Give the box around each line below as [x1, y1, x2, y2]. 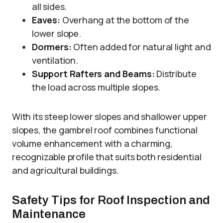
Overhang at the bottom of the [60, 14, 189, 26]
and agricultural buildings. [12, 164, 119, 177]
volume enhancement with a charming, [12, 137, 173, 150]
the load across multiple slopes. [32, 81, 161, 94]
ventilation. [32, 54, 78, 67]
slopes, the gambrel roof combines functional [12, 124, 198, 136]
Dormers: [32, 41, 72, 53]
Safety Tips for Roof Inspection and [12, 194, 210, 207]
